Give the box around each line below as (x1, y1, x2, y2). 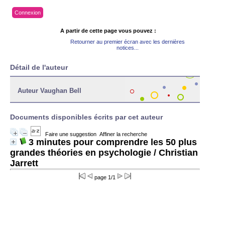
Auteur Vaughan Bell (18, 87, 81, 94)
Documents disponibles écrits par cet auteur (10, 113, 163, 121)
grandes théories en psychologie (10, 148, 151, 158)
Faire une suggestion (45, 131, 96, 137)
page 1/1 (93, 174, 117, 180)
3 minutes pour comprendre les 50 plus (29, 137, 197, 147)
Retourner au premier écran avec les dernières (70, 39, 185, 45)
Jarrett (10, 158, 38, 168)
